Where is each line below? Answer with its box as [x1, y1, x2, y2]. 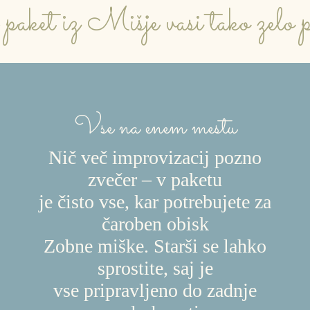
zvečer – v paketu [88, 168, 222, 190]
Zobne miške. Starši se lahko [44, 235, 266, 257]
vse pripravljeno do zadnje [53, 279, 257, 301]
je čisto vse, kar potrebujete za [39, 190, 271, 212]
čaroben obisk [101, 212, 209, 235]
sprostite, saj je [97, 257, 213, 279]
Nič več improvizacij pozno [48, 146, 262, 168]
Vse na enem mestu [73, 109, 237, 147]
